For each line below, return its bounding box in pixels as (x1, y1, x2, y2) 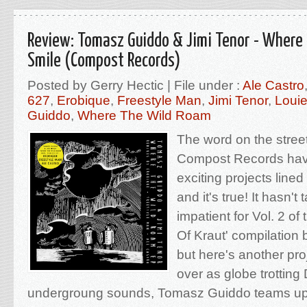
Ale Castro (243, 77, 304, 93)
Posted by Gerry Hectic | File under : (27, 77, 243, 93)
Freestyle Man (117, 93, 201, 108)
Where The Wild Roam (77, 108, 211, 123)
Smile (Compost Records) (27, 51, 180, 71)
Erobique (57, 93, 110, 108)
